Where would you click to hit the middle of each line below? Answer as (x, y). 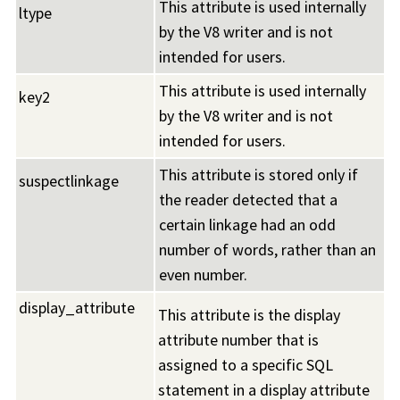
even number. (203, 275)
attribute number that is (238, 340)
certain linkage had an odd (247, 225)
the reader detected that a (248, 200)
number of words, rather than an (267, 250)
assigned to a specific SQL (246, 365)
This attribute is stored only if (258, 175)
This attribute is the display (249, 315)
